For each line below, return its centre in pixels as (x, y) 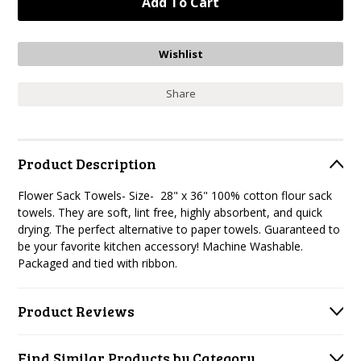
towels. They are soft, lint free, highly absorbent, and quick (170, 212)
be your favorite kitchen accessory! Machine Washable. (161, 246)
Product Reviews (77, 311)
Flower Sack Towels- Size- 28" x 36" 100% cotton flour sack (175, 195)
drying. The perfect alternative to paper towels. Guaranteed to (179, 229)
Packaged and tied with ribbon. (98, 263)
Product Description (87, 164)
